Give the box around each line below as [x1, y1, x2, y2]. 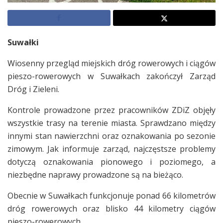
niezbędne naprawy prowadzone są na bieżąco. [7, 169, 183, 180]
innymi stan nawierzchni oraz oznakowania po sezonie [7, 130, 216, 141]
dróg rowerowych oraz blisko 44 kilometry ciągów [7, 203, 216, 214]
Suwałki [7, 36, 41, 48]
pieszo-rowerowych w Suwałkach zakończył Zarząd [7, 70, 216, 82]
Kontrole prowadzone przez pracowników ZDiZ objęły [7, 104, 216, 115]
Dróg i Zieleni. [7, 83, 59, 95]
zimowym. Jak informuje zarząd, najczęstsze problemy [7, 143, 216, 154]
